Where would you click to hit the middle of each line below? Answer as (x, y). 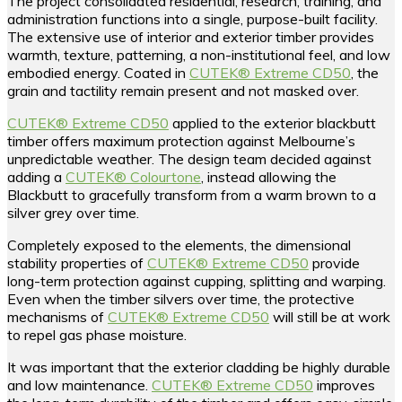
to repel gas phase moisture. (97, 334)
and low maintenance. (79, 385)
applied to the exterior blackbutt (272, 122)
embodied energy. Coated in (98, 72)
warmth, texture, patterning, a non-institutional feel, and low (199, 54)
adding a (36, 176)
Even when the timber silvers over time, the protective (181, 298)
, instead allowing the (269, 176)
